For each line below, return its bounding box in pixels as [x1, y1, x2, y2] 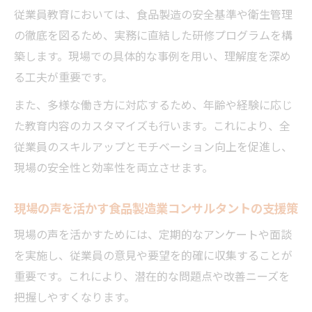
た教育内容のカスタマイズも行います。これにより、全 [14, 116, 290, 134]
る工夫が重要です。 [14, 68, 113, 85]
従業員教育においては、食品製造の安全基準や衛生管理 [14, 5, 292, 22]
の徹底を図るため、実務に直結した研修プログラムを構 [14, 26, 292, 43]
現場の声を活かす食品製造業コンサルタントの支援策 [14, 198, 298, 217]
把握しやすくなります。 [14, 288, 135, 305]
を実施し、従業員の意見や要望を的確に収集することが [14, 246, 292, 263]
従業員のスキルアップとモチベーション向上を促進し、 [14, 137, 292, 155]
